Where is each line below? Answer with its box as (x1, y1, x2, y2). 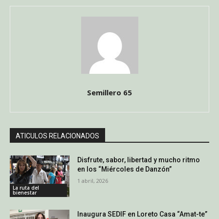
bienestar (13, 189, 37, 197)
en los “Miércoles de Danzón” (77, 165, 172, 173)
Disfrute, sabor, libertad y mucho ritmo (77, 155, 200, 164)
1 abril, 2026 (77, 176, 109, 184)
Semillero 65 (87, 87, 132, 97)
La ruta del (13, 184, 39, 192)
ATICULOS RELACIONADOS (16, 131, 99, 140)
